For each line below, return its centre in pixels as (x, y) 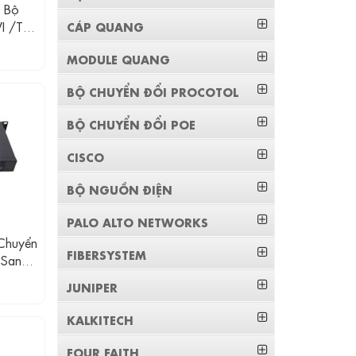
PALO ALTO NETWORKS (138, 222)
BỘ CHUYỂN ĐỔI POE (132, 124)
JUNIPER (93, 287)
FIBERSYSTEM (107, 254)
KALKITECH (101, 319)
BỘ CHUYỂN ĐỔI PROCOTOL (153, 91)
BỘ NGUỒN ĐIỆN (120, 189)
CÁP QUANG (106, 26)
